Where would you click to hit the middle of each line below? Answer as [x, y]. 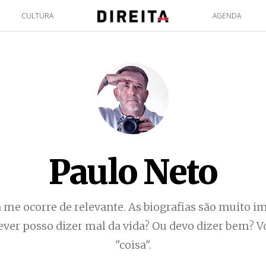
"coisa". [133, 245]
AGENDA [227, 16]
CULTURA [37, 16]
